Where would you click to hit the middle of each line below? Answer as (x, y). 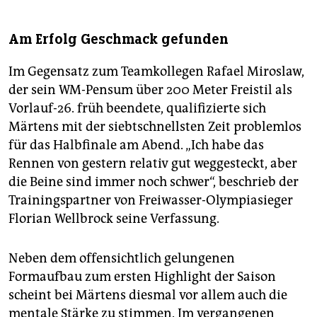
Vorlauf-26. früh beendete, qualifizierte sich (137, 109)
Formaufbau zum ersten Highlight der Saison (142, 277)
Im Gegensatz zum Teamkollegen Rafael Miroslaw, (156, 72)
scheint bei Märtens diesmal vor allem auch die (148, 295)
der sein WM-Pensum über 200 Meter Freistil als (150, 90)
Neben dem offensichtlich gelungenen (122, 259)
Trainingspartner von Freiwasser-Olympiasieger (151, 201)
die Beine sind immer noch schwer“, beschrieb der (154, 182)
